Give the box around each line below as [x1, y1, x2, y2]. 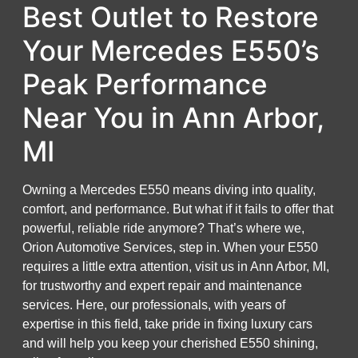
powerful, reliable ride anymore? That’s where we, [22, 221, 304, 235]
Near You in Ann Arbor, [22, 101, 324, 134]
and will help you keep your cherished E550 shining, [22, 336, 318, 350]
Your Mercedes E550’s [22, 34, 320, 67]
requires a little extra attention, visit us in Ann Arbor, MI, [22, 260, 329, 273]
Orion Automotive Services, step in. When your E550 [22, 241, 318, 254]
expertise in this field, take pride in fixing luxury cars [22, 317, 312, 331]
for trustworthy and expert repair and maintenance [22, 279, 302, 292]
